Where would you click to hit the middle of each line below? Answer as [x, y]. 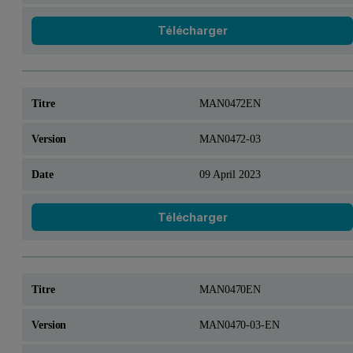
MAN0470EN [230, 290]
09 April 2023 [230, 174]
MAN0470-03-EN [240, 325]
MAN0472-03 [230, 138]
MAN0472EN [230, 103]
